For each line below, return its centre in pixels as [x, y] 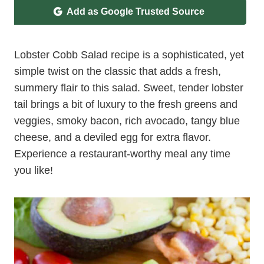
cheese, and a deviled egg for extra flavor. [113, 137]
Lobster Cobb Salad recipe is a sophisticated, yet [129, 55]
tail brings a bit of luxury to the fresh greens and [126, 104]
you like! [34, 170]
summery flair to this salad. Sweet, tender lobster [129, 88]
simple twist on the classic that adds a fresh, [118, 71]
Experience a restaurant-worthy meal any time [122, 154]
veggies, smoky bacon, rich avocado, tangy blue [127, 121]
